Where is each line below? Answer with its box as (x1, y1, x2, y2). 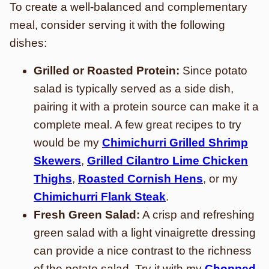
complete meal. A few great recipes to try (34, 118, 241, 131)
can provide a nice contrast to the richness (34, 244, 252, 257)
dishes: (10, 37, 47, 49)
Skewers (34, 154, 81, 167)
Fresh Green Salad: (34, 208, 140, 221)
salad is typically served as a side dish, (34, 82, 234, 95)
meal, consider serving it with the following (10, 19, 225, 31)
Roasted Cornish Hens (78, 172, 203, 185)
